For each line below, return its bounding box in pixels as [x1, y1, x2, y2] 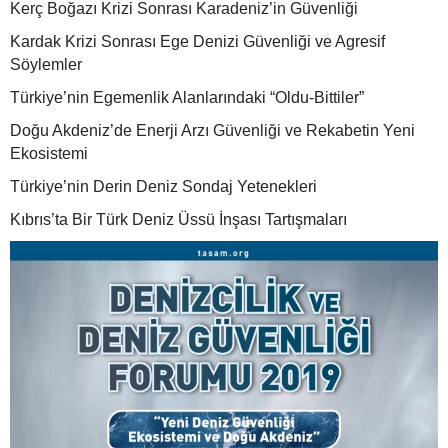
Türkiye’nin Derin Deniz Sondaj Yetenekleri [10, 178, 317, 196]
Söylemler [10, 56, 82, 74]
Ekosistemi [10, 145, 88, 163]
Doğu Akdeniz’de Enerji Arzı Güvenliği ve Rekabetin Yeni [10, 122, 415, 140]
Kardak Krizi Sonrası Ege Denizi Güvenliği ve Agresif [10, 33, 385, 51]
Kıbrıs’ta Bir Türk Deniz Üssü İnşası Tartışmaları [10, 211, 347, 229]
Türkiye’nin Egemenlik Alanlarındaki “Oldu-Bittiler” [10, 89, 364, 107]
